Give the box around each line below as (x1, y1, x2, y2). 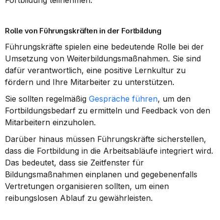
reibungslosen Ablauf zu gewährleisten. (5, 193, 153, 203)
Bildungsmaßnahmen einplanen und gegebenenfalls (5, 169, 197, 179)
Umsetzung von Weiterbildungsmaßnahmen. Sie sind (5, 54, 201, 63)
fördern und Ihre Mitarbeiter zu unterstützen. (5, 77, 174, 87)
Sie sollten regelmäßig (5, 94, 89, 104)
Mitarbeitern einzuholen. (5, 117, 96, 127)
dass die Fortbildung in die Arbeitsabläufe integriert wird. (5, 146, 213, 156)
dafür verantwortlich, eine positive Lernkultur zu (5, 65, 186, 75)
